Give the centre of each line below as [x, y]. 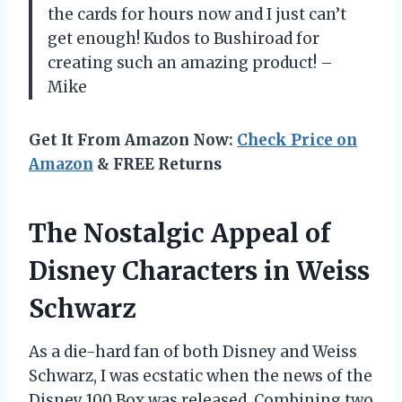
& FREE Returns [157, 164]
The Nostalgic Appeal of [179, 233]
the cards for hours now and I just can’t [197, 14]
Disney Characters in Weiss [199, 271]
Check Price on [297, 140]
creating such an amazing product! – [190, 63]
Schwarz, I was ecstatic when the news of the [201, 376]
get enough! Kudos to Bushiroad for [184, 39]
